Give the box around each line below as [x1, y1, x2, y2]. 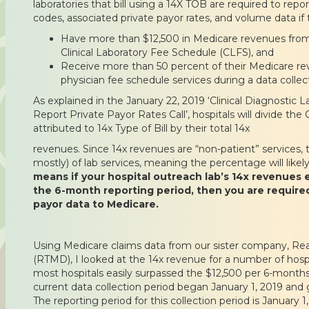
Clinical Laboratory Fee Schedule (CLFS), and [61, 46, 274, 59]
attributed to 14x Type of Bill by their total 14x [33, 121, 250, 134]
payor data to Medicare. [33, 197, 159, 210]
